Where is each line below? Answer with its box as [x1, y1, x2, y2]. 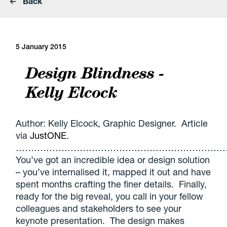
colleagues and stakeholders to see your [16, 203, 182, 214]
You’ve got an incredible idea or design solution [16, 154, 210, 165]
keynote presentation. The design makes [16, 215, 185, 226]
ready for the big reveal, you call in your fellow [16, 191, 204, 202]
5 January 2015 [16, 43, 67, 51]
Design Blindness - [25, 63, 164, 83]
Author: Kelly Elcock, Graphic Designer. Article [16, 118, 208, 129]
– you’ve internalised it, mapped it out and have [16, 166, 211, 177]
